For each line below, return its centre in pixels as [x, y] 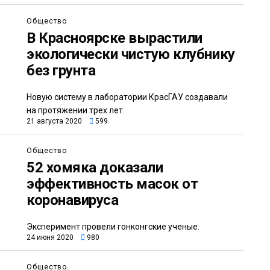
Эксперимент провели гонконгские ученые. [113, 227]
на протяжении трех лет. [76, 111]
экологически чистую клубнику [131, 55]
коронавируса [73, 200]
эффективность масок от [112, 184]
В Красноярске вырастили [115, 38]
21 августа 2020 [54, 121]
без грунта [61, 71]
